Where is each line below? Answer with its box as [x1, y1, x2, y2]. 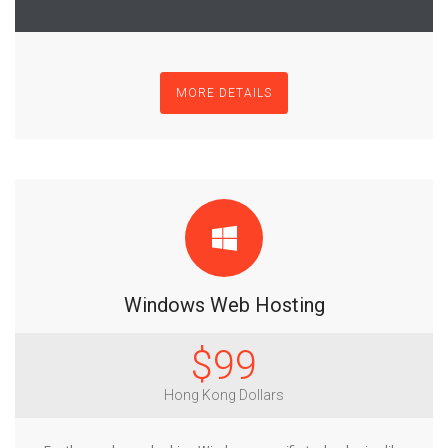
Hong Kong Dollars [164, 386, 284, 403]
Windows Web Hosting [123, 292, 325, 317]
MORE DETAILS [176, 85, 272, 100]
